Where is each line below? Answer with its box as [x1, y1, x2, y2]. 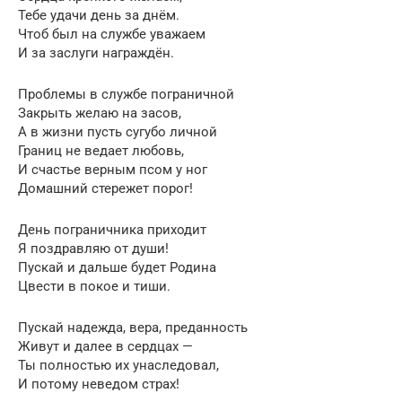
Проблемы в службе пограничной [18, 85, 234, 102]
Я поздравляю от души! [18, 240, 169, 257]
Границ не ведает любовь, [18, 142, 184, 159]
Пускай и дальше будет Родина [18, 258, 216, 275]
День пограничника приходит [18, 221, 206, 238]
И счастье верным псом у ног [18, 161, 207, 178]
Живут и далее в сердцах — [18, 337, 193, 354]
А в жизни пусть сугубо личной [18, 123, 217, 140]
